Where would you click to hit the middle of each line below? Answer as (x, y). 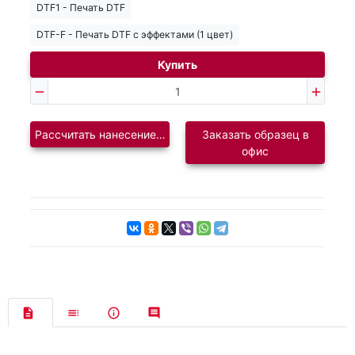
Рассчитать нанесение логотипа (120, 135)
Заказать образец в (255, 135)
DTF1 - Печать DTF (81, 8)
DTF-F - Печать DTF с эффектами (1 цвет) (135, 35)
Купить (177, 65)
